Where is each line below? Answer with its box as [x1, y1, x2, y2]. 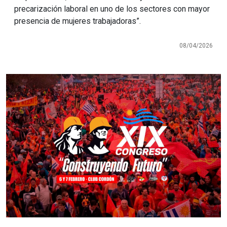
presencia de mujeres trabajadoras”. [14, 16, 141, 26]
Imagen [6, 74, 43, 87]
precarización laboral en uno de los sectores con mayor [14, 4, 210, 14]
